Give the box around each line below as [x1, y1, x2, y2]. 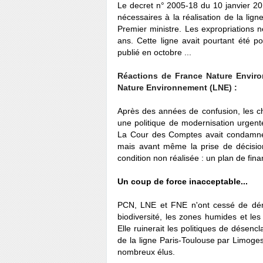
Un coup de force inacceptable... [117, 177, 248, 186]
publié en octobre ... [117, 48, 191, 57]
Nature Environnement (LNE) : [117, 83, 237, 92]
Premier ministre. [117, 24, 185, 33]
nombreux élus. [117, 247, 175, 257]
